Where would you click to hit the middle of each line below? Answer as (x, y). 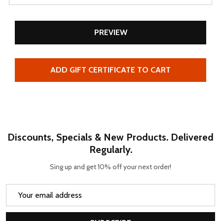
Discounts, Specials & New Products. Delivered (110, 137)
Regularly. (110, 149)
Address (20, 202)
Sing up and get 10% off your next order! (110, 167)
